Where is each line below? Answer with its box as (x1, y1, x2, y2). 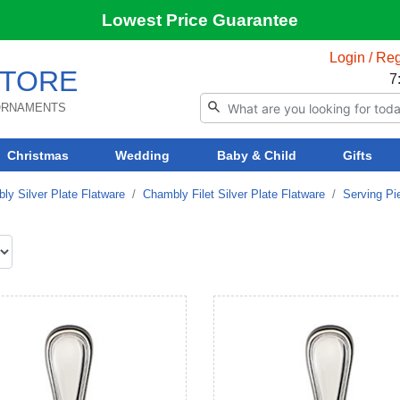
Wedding (115, 147, 171, 162)
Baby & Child (216, 147, 296, 162)
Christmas (7, 147, 70, 162)
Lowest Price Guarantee (102, 11, 298, 29)
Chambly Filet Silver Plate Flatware (143, 187, 325, 201)
